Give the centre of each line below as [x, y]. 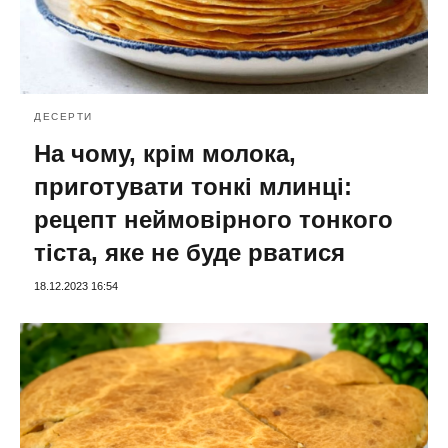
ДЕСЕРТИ [63, 116]
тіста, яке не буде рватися [189, 252]
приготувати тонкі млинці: [193, 186]
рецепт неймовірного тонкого [213, 219]
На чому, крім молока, [165, 153]
